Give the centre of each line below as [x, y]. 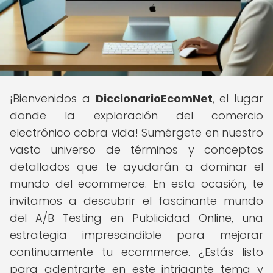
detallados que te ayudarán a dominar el [136, 167]
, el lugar [238, 98]
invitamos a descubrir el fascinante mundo [136, 201]
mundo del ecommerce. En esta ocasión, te [136, 184]
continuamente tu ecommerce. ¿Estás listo [136, 252]
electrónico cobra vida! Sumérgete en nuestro [136, 133]
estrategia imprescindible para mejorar [136, 235]
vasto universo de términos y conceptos [136, 150]
